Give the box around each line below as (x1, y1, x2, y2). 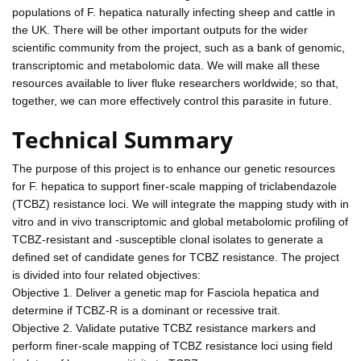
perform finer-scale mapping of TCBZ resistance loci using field (12, 338, 333, 352)
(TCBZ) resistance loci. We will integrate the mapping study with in (12, 197, 349, 210)
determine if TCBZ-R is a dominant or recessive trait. (12, 303, 280, 317)
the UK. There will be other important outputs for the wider (12, 23, 308, 36)
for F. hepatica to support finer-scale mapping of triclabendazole (12, 179, 337, 193)
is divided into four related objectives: (12, 268, 201, 281)
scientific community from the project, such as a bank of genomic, (12, 40, 345, 54)
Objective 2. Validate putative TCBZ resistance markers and (12, 321, 316, 334)
